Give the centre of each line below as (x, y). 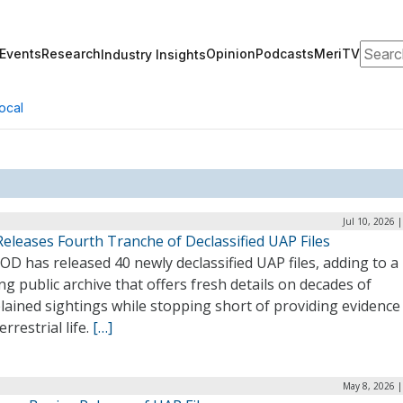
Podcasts (285, 54)
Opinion (231, 54)
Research (71, 54)
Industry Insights (153, 54)
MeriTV (337, 54)
